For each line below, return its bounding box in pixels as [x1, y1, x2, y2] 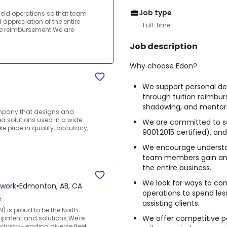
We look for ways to [142, 178, 214, 188]
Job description [130, 41, 198, 52]
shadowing [142, 102, 180, 112]
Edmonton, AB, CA [19, 181, 82, 192]
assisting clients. [142, 198, 200, 208]
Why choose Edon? [130, 61, 197, 71]
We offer [142, 213, 176, 223]
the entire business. [142, 163, 211, 173]
